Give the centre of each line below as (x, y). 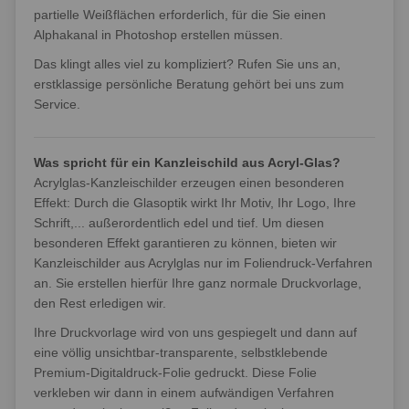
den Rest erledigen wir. (100, 303)
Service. (57, 104)
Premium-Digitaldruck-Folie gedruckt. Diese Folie (175, 372)
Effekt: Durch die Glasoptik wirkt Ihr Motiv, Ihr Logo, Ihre (195, 203)
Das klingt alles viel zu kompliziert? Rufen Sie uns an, (187, 64)
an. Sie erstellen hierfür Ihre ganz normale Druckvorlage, (198, 283)
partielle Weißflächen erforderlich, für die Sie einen (180, 15)
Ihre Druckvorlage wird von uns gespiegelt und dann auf (195, 332)
